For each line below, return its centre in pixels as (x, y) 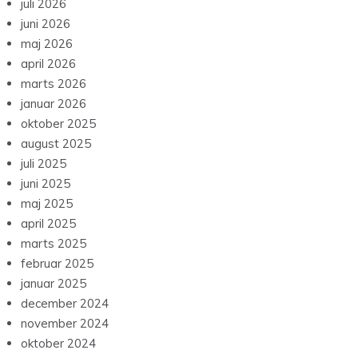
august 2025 (56, 144)
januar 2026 (54, 104)
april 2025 (48, 224)
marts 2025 (54, 244)
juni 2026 (46, 24)
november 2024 (65, 324)
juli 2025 (44, 164)
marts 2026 (54, 84)
